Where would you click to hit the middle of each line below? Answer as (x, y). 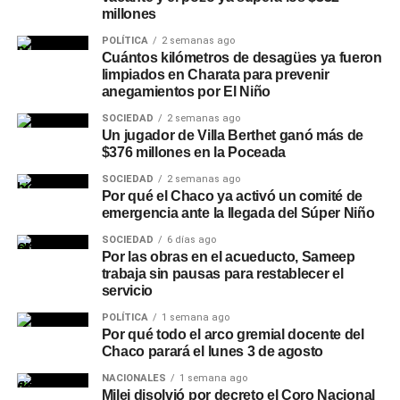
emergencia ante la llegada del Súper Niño (238, 213)
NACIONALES (133, 378)
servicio (127, 291)
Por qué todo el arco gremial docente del (233, 334)
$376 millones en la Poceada (194, 152)
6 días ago (191, 240)
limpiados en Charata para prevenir (215, 75)
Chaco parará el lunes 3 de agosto (212, 351)
